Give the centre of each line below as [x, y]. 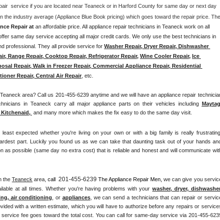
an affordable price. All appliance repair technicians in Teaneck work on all [123, 27]
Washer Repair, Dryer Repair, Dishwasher [156, 46]
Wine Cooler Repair [165, 56]
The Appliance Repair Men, [130, 179]
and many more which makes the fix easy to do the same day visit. [112, 113]
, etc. [88, 76]
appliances [76, 197]
